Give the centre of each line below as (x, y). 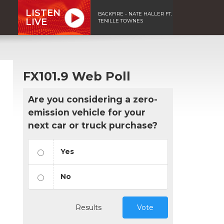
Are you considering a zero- (93, 99)
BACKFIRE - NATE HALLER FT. (135, 13)
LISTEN (43, 13)
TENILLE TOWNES (120, 20)
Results (88, 207)
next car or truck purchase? (93, 125)
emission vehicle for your (87, 112)
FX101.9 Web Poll (77, 76)
